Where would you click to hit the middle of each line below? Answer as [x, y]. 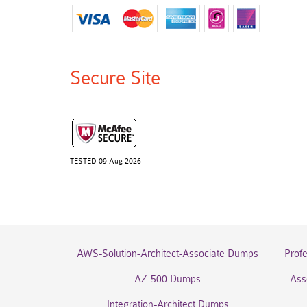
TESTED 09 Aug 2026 [106, 161]
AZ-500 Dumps [168, 279]
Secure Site [115, 78]
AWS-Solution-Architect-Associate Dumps [168, 254]
